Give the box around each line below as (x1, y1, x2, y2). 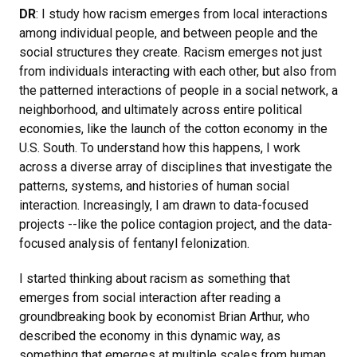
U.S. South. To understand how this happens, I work (19, 139, 300, 155)
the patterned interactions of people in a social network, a (19, 82, 338, 98)
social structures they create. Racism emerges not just (19, 44, 322, 60)
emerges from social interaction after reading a (19, 289, 280, 305)
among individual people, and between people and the (19, 25, 318, 41)
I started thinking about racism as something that (19, 270, 290, 286)
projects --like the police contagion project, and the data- (19, 216, 332, 232)
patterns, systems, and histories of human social (19, 178, 289, 194)
